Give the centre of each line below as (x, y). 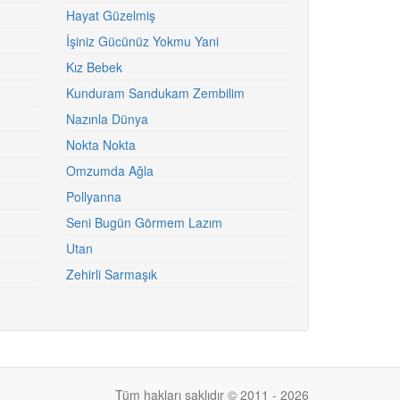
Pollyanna (93, 196)
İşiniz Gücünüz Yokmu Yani (142, 41)
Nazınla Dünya (107, 119)
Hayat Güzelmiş (110, 15)
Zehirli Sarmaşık (111, 274)
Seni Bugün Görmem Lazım (144, 222)
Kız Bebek (94, 67)
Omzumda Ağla (109, 171)
